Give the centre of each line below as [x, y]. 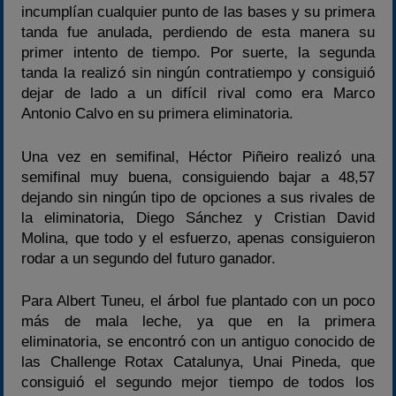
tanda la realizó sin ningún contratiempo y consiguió [198, 73]
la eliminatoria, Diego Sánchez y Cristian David [198, 217]
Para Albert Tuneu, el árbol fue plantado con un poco [198, 301]
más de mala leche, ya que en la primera [198, 322]
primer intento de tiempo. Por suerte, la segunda [198, 53]
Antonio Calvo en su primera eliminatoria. [158, 114]
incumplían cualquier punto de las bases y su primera [198, 12]
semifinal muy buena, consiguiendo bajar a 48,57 [198, 177]
